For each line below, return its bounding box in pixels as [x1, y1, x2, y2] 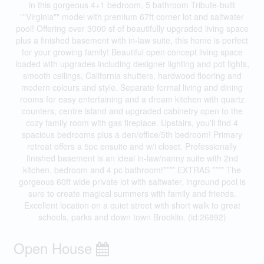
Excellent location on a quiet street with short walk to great [24, 199, 240, 211]
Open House [13, 237, 96, 258]
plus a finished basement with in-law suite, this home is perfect [16, 34, 248, 46]
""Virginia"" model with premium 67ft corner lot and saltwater [20, 11, 244, 22]
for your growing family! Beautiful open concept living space [21, 46, 243, 58]
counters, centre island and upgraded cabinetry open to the [21, 105, 243, 117]
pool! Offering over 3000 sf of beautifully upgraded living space [15, 22, 249, 34]
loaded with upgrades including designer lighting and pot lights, [15, 58, 249, 70]
